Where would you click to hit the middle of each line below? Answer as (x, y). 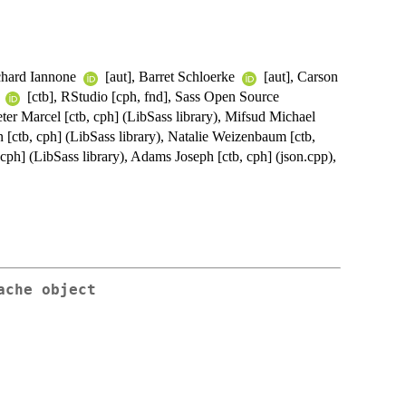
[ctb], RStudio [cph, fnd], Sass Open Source (151, 97)
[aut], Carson (299, 77)
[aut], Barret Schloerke (170, 77)
